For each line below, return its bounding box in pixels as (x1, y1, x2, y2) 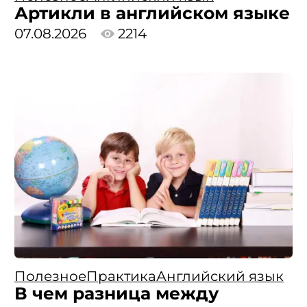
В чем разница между (14, 282, 219, 304)
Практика (86, 267, 156, 284)
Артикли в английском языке (14, 3, 290, 24)
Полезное (14, 267, 86, 284)
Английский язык (156, 267, 284, 284)
